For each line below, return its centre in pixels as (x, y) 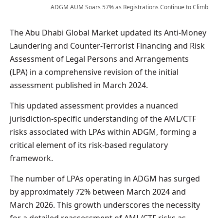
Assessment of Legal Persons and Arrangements (99, 59)
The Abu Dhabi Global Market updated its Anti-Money (108, 32)
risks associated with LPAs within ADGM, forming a (103, 132)
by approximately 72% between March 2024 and (98, 191)
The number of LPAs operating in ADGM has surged (105, 178)
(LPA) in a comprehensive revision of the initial (94, 72)
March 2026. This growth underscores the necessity (105, 205)
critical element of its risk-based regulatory (89, 145)
